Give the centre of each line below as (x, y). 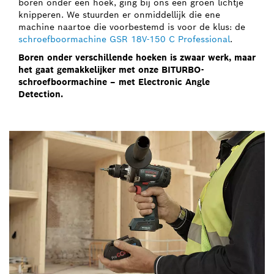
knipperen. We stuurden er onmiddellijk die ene (119, 14)
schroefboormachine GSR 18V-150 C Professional (124, 39)
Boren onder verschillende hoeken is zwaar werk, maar (137, 57)
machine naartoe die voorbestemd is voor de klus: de (132, 27)
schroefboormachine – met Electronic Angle (114, 82)
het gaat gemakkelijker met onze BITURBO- (111, 69)
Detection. (41, 94)
